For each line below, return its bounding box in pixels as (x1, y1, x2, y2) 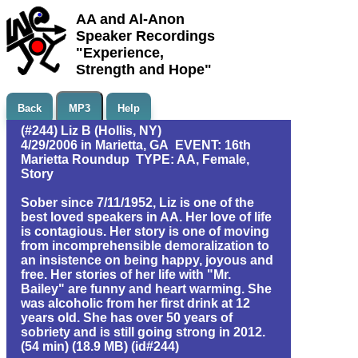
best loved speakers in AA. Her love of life (21, 210, 272, 224)
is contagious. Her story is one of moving (21, 225, 269, 238)
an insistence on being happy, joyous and (21, 253, 273, 267)
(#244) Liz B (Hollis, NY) (21, 124, 161, 137)
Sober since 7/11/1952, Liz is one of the (21, 196, 254, 209)
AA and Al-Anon (76, 11, 185, 27)
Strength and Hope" (76, 62, 212, 78)
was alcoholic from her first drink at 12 (21, 296, 250, 310)
